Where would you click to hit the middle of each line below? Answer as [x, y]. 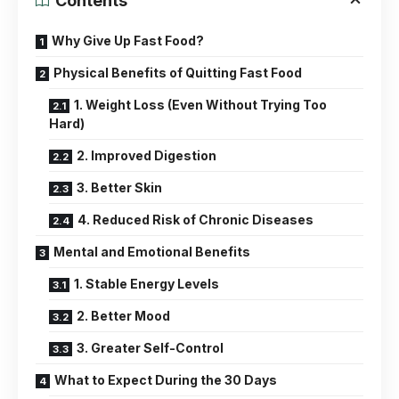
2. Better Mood [123, 316]
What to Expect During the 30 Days [166, 380]
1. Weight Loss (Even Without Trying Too [200, 105]
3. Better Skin [119, 187]
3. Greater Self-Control [150, 348]
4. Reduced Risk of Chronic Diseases [195, 220]
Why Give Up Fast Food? [128, 41]
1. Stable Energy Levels [147, 284]
